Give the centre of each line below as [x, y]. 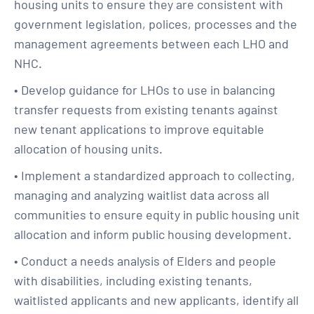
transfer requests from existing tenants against [146, 109]
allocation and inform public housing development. [153, 234]
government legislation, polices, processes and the [156, 24]
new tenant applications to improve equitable [139, 129]
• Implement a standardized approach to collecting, [155, 175]
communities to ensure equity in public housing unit [157, 214]
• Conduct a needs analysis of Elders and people [145, 261]
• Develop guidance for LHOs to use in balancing [145, 90]
